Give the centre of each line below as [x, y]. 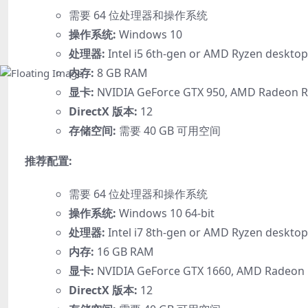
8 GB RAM [121, 73]
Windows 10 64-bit [165, 213]
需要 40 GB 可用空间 [168, 130]
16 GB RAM [124, 251]
